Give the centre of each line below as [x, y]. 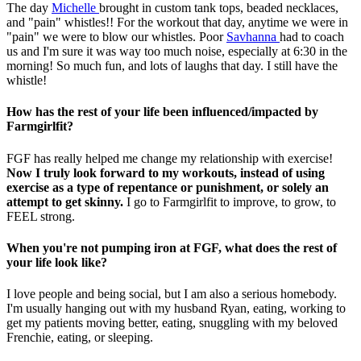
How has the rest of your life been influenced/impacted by [162, 112]
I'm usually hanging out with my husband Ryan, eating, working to [176, 309]
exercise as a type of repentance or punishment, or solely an [168, 187]
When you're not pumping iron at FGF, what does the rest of [172, 247]
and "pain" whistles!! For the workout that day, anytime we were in [177, 22]
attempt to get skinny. [65, 201]
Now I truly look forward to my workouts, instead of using [166, 172]
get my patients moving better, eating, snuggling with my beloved [172, 323]
